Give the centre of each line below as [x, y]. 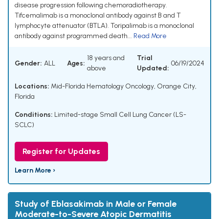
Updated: [153, 68]
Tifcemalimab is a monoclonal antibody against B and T [98, 16]
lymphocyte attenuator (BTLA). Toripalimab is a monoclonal [104, 26]
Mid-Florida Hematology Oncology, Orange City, [123, 87]
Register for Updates [61, 152]
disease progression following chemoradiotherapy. [91, 5]
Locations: [32, 87]
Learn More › [35, 171]
